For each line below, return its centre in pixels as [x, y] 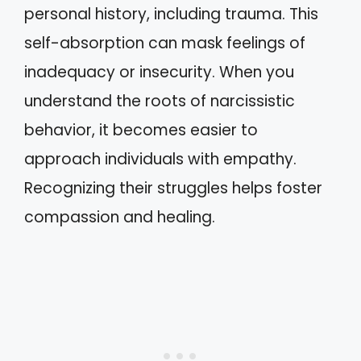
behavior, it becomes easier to [141, 130]
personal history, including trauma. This [171, 14]
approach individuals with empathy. [160, 159]
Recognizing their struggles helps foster [173, 188]
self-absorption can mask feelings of [165, 43]
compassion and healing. [120, 217]
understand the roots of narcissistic [160, 101]
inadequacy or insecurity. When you [159, 72]
